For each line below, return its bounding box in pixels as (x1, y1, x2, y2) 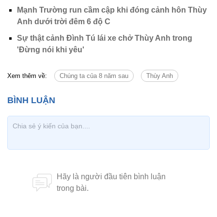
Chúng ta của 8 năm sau (60, 72, 128, 79)
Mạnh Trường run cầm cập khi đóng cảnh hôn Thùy (17, 5, 207, 14)
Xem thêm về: (7, 72, 47, 79)
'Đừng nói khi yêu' (17, 45, 84, 54)
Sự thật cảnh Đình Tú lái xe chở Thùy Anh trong (17, 33, 192, 42)
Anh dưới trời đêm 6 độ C (17, 17, 110, 26)
